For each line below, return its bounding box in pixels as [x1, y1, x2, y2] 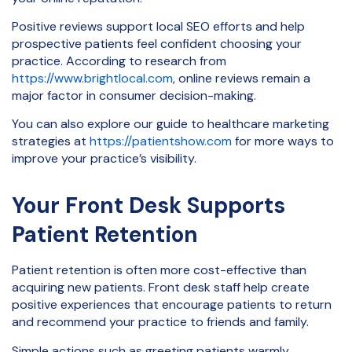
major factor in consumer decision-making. [12, 87, 256, 104]
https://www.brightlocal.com [12, 70, 173, 86]
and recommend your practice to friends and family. [12, 313, 309, 331]
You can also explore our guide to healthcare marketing [12, 115, 329, 133]
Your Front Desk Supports [12, 191, 285, 221]
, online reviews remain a [173, 70, 310, 86]
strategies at [12, 133, 90, 150]
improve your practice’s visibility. [12, 150, 196, 167]
